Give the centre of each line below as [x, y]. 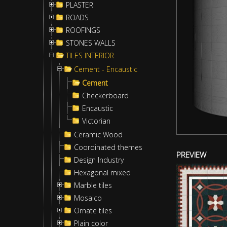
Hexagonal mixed [102, 173]
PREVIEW [191, 154]
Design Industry [99, 160]
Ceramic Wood [98, 135]
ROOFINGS [83, 30]
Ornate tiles [93, 211]
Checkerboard [105, 96]
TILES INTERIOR [90, 55]
